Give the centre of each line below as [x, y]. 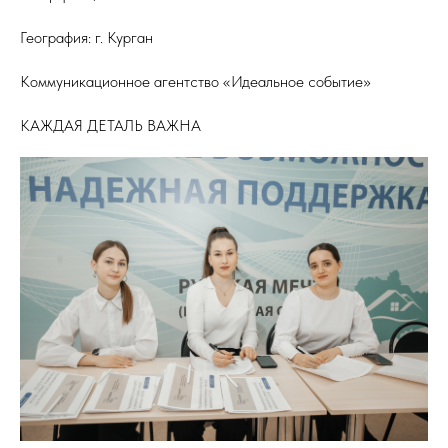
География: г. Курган [86, 38]
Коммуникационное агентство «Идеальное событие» [195, 82]
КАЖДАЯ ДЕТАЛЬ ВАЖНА [110, 126]
